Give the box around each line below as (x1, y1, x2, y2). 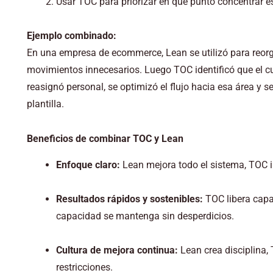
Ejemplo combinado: (26, 29, 116, 41)
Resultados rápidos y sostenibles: (55, 193, 203, 205)
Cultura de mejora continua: (55, 244, 178, 256)
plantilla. (26, 97, 64, 110)
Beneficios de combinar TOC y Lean (26, 132, 183, 144)
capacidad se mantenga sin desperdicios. (55, 210, 234, 222)
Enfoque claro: (55, 158, 120, 171)
